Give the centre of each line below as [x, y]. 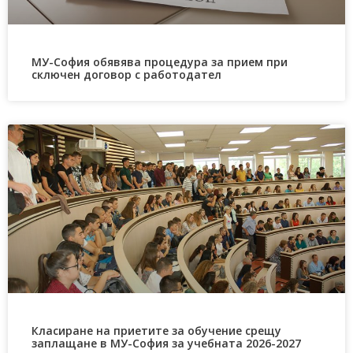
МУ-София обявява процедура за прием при [160, 61]
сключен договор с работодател [126, 74]
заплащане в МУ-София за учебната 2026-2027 [166, 343]
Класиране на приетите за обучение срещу [156, 330]
